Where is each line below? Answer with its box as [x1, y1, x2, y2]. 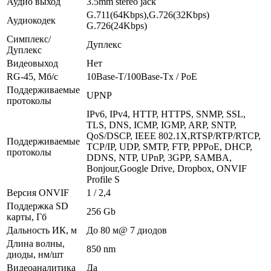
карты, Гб [7, 211, 47, 222]
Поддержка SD [7, 200, 68, 211]
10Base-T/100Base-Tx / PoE [87, 71, 197, 82]
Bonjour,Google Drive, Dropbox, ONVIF [87, 163, 247, 174]
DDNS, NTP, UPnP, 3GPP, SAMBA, [87, 152, 232, 163]
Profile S [87, 174, 120, 184]
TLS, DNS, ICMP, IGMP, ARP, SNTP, [87, 119, 237, 130]
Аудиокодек [7, 15, 56, 25]
